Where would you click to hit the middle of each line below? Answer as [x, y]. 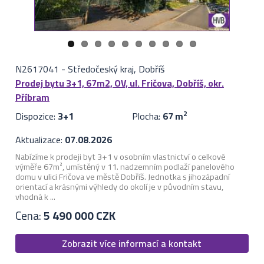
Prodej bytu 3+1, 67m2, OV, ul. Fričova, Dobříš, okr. [119, 83]
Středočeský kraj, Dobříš [116, 69]
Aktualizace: [40, 140]
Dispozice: [36, 116]
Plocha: [147, 116]
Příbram [32, 98]
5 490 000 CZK [79, 215]
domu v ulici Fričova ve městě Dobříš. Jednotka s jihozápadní [122, 177]
